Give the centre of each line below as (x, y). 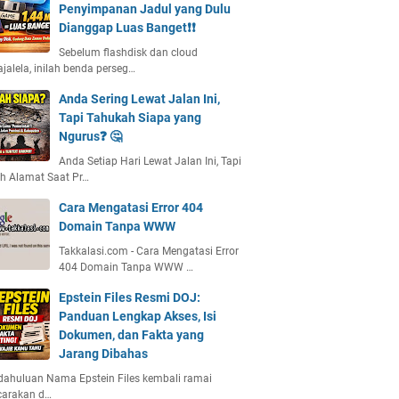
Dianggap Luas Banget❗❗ (127, 28)
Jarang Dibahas (103, 354)
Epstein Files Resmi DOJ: (130, 297)
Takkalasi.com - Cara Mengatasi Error (149, 251)
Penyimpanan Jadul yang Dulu (145, 9)
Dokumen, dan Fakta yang (131, 335)
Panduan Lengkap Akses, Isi (138, 316)
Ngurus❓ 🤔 (90, 136)
